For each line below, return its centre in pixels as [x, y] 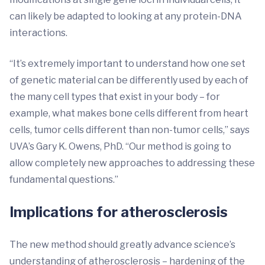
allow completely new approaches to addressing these [132, 163]
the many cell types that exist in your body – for [115, 97]
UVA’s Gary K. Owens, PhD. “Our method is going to [120, 146]
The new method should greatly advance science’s [122, 245]
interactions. [38, 33]
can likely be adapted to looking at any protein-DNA [126, 16]
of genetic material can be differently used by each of [129, 80]
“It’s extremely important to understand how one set [127, 64]
